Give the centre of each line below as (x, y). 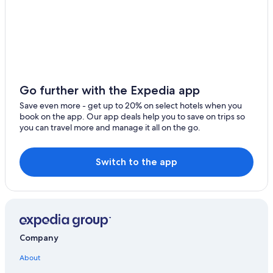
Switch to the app (136, 161)
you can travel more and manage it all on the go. (110, 127)
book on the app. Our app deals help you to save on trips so (132, 116)
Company (39, 238)
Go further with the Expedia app (110, 90)
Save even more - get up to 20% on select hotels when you (131, 105)
